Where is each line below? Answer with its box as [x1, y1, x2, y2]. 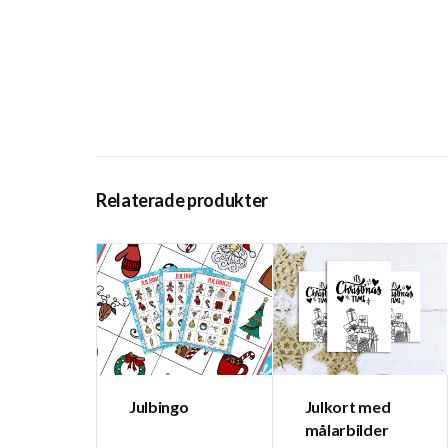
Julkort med [304, 397, 391, 417]
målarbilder [304, 420, 389, 440]
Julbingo [129, 397, 189, 417]
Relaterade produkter [96, 189, 268, 212]
